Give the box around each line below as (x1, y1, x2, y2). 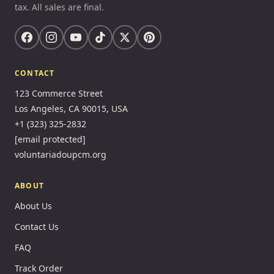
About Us (15, 200, 52, 212)
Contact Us (15, 221, 59, 233)
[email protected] (15, 133, 86, 146)
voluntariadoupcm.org (15, 149, 106, 161)
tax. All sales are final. (15, 1, 104, 13)
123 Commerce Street (15, 87, 103, 100)
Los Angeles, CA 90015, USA (15, 103, 128, 115)
